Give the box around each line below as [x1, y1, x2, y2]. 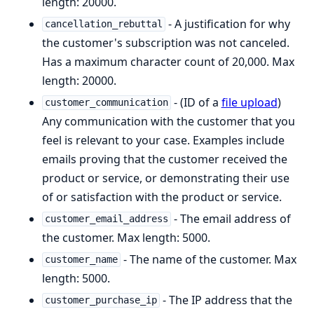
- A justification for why [165, 15, 290, 32]
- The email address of [170, 210, 291, 226]
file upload [221, 94, 278, 110]
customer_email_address [44, 213, 168, 225]
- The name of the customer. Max [120, 251, 296, 267]
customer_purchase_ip [44, 294, 157, 306]
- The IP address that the [159, 292, 292, 308]
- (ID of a [170, 94, 221, 110]
